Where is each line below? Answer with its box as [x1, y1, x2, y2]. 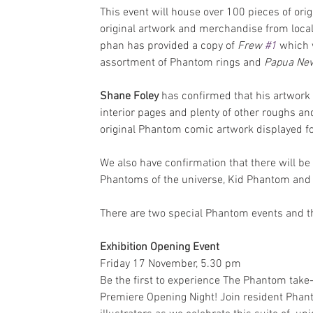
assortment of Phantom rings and [100, 56, 264, 70]
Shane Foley [100, 89, 159, 103]
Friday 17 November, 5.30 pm [100, 257, 241, 271]
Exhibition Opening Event [100, 240, 219, 254]
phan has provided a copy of [100, 39, 238, 53]
